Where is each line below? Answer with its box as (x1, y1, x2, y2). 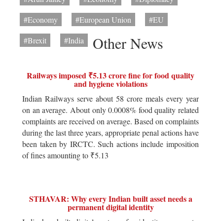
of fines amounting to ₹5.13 (22, 149, 109, 160)
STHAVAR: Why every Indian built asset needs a (29, 192, 192, 204)
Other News (93, 33, 163, 53)
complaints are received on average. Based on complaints (22, 115, 199, 126)
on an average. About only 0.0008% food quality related (22, 104, 199, 115)
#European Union (75, 14, 131, 25)
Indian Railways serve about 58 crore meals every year (22, 93, 199, 104)
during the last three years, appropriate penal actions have (22, 127, 199, 138)
